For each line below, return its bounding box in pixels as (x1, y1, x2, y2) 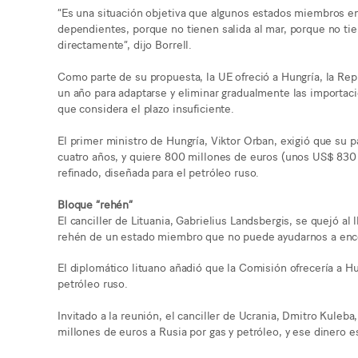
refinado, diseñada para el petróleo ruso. (58, 163, 260, 179)
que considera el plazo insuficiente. (58, 99, 234, 115)
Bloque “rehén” (58, 195, 133, 211)
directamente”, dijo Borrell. (58, 36, 193, 52)
